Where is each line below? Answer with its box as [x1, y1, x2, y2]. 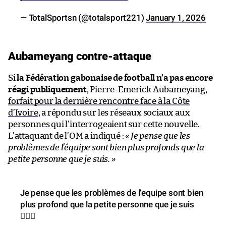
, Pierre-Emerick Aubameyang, [86, 85, 207, 94]
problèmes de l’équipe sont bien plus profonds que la [8, 143, 204, 152]
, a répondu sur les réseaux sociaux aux [38, 108, 190, 117]
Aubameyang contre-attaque [8, 47, 151, 64]
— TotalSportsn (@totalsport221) [20, 12, 146, 23]
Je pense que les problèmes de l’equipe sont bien [20, 187, 203, 198]
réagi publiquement [8, 85, 87, 94]
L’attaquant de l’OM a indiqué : [8, 131, 126, 140]
